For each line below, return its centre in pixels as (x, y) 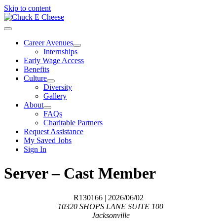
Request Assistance (54, 131)
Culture (35, 78)
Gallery (55, 96)
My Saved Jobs (48, 140)
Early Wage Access (54, 60)
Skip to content (27, 8)
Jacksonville (110, 215)
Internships (60, 52)
